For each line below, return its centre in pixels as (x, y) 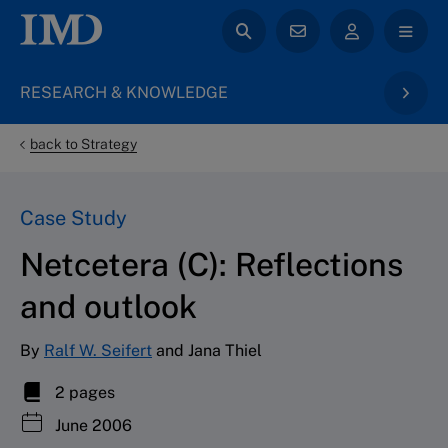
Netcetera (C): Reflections (211, 264)
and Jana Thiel (207, 350)
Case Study (73, 217)
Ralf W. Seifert (98, 350)
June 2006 (91, 425)
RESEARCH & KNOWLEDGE (124, 92)
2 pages (83, 392)
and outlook (108, 306)
